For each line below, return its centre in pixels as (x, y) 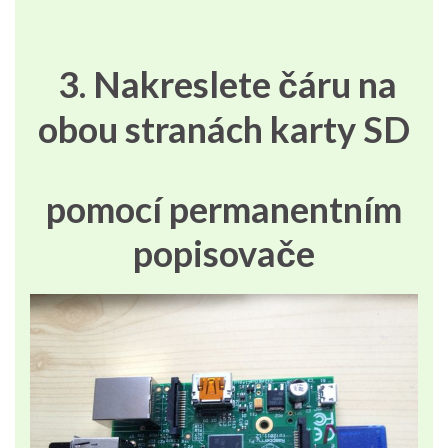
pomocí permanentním (224, 209)
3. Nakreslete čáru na (224, 84)
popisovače (224, 253)
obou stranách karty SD (224, 129)
